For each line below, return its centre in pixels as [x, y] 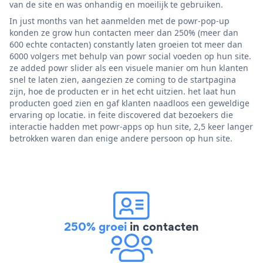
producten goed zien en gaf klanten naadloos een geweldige [129, 103]
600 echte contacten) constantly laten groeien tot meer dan [126, 44]
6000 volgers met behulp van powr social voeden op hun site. [130, 56]
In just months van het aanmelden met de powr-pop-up [119, 21]
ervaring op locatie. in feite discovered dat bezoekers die [121, 114]
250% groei [95, 226]
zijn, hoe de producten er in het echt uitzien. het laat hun [123, 91]
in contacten [163, 226]
